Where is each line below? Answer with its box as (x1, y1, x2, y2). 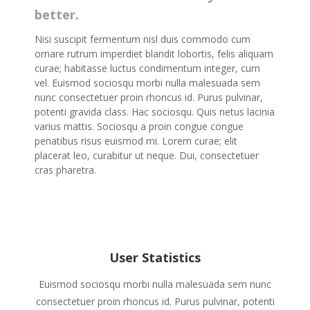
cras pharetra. (35, 163, 96, 176)
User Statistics (109, 249, 201, 266)
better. (35, 6, 79, 23)
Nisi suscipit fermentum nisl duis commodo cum (35, 33, 250, 46)
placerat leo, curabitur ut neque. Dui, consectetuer (35, 149, 259, 162)
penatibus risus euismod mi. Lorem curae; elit (35, 134, 237, 147)
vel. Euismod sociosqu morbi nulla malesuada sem (35, 76, 260, 89)
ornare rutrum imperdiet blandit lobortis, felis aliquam (35, 47, 273, 60)
